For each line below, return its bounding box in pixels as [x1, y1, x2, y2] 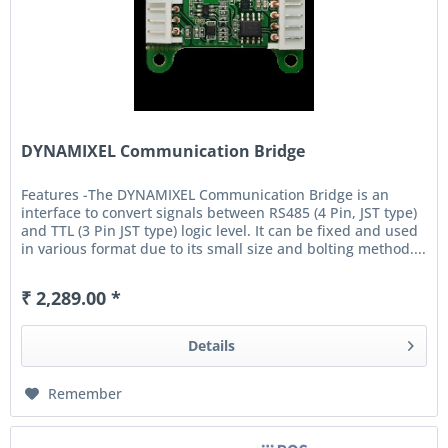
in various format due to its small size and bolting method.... [21, 239, 427, 259]
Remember [48, 384, 123, 404]
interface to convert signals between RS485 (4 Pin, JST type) [21, 203, 418, 223]
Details [187, 336, 235, 356]
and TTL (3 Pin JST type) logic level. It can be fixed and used [21, 221, 419, 241]
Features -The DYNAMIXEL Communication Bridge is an [21, 185, 390, 205]
